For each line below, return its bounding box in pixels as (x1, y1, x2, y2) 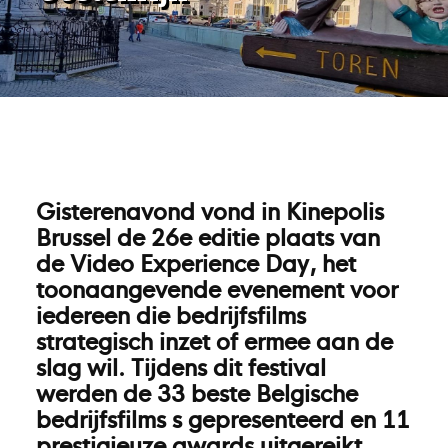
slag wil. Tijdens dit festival (36, 349, 326, 383)
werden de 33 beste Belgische (36, 375, 358, 409)
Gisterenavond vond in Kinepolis (36, 193, 384, 227)
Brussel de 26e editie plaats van (36, 219, 380, 253)
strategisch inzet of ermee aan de (36, 323, 393, 357)
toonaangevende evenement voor (36, 271, 398, 305)
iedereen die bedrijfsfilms (36, 297, 306, 331)
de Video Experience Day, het (36, 245, 356, 279)
